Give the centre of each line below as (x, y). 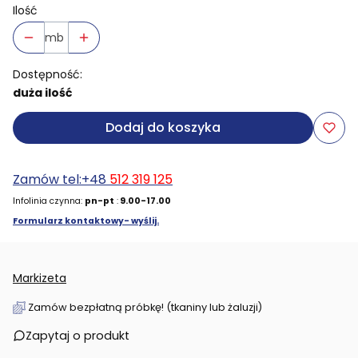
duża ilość (42, 92)
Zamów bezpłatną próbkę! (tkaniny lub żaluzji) (145, 307)
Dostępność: (48, 74)
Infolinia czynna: (49, 201)
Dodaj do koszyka (163, 127)
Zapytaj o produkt (78, 335)
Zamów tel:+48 (61, 179)
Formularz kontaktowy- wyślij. (86, 221)
